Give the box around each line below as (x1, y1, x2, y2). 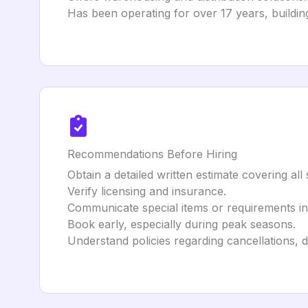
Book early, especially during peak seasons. (67, 217, 296, 231)
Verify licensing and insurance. (67, 184, 226, 198)
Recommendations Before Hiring (67, 147, 237, 161)
